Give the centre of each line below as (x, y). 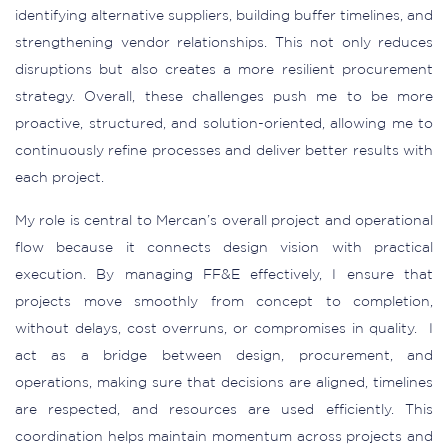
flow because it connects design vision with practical (224, 248)
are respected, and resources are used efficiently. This (224, 410)
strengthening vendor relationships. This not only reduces (224, 43)
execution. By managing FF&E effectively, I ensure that (224, 275)
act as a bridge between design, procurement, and (224, 356)
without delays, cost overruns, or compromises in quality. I (224, 329)
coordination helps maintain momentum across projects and (224, 437)
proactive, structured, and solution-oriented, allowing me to (224, 124)
